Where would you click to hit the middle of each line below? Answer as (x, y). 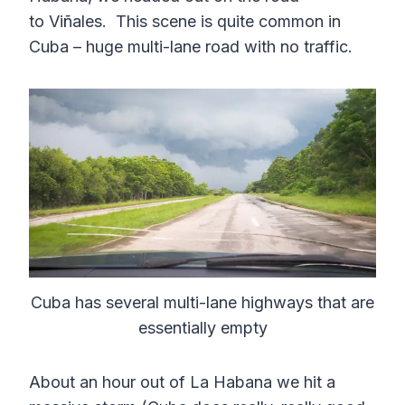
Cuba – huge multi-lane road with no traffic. (191, 47)
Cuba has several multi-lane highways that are (202, 303)
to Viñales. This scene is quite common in (185, 22)
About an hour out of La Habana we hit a (182, 382)
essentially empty (202, 328)
